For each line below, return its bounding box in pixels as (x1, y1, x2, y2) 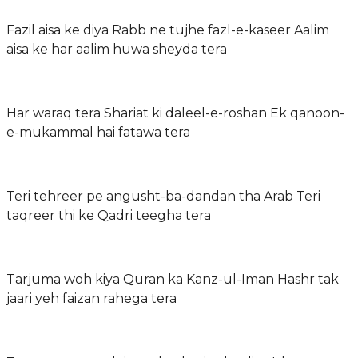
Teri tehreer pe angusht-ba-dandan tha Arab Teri (6, 188, 320, 204)
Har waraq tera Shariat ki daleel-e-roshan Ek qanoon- (6, 105, 344, 121)
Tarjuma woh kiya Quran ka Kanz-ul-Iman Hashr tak (6, 271, 339, 287)
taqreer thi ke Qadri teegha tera (6, 207, 211, 223)
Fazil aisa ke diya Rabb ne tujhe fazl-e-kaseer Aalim (6, 22, 329, 38)
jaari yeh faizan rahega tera (6, 290, 177, 306)
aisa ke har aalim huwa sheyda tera (6, 41, 227, 57)
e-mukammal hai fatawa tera (6, 124, 190, 140)
